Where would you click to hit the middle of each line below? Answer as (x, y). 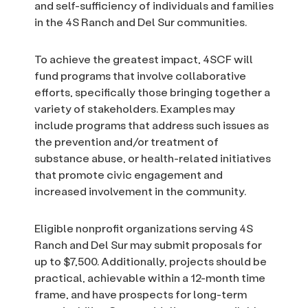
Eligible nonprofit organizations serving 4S (144, 228)
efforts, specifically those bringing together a (152, 92)
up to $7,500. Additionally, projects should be (151, 261)
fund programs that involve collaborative (140, 76)
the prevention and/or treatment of (126, 142)
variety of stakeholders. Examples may (135, 109)
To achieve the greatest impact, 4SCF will (144, 59)
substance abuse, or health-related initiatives (153, 158)
